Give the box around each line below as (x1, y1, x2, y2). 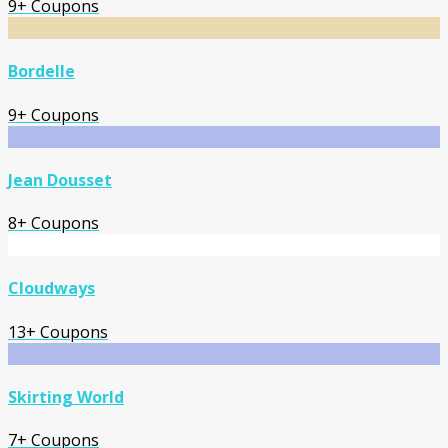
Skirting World (8, 385, 124, 408)
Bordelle (8, 60, 75, 83)
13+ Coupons (8, 320, 108, 343)
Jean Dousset (8, 168, 112, 191)
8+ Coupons (8, 212, 99, 235)
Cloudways (8, 277, 95, 300)
